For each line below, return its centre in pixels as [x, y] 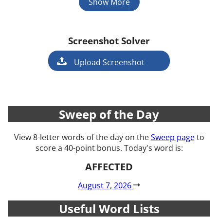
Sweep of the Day [109, 114]
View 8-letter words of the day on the [82, 137]
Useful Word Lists [109, 209]
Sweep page [173, 137]
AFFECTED [109, 167]
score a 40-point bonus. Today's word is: [109, 148]
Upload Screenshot [109, 63]
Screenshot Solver [109, 41]
